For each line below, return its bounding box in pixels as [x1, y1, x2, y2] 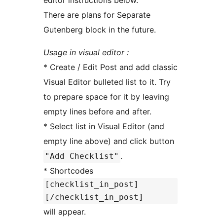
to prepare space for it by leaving [43, 91, 169, 102]
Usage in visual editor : [43, 47, 129, 57]
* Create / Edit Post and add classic [43, 62, 178, 72]
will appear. [43, 206, 86, 217]
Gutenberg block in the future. [43, 24, 156, 35]
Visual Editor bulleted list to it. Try [43, 76, 171, 87]
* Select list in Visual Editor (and [43, 121, 164, 131]
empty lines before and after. [43, 106, 151, 116]
